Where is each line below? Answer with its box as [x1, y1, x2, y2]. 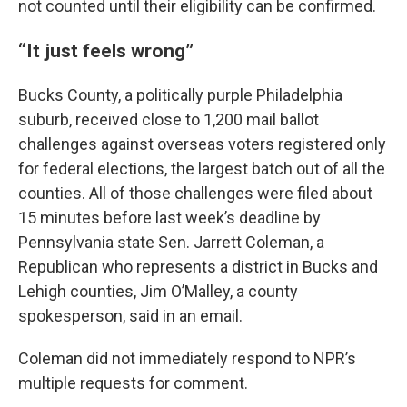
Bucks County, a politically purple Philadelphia [18, 85, 342, 105]
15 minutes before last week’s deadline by [18, 208, 321, 228]
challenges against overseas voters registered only [18, 134, 386, 154]
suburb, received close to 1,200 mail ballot [18, 110, 319, 130]
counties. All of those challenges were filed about [18, 184, 372, 203]
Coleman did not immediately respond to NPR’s [18, 349, 356, 369]
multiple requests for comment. [18, 373, 248, 393]
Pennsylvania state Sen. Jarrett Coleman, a [18, 233, 324, 253]
